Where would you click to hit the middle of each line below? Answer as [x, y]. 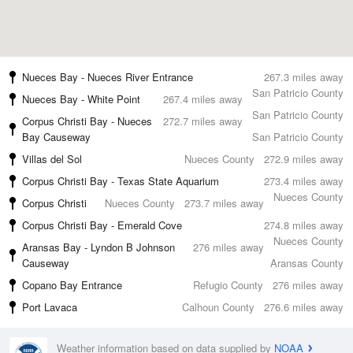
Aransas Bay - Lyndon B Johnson [98, 247]
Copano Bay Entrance [72, 285]
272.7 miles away [203, 121]
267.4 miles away [203, 99]
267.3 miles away [304, 77]
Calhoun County [218, 307]
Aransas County [307, 263]
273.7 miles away [224, 203]
